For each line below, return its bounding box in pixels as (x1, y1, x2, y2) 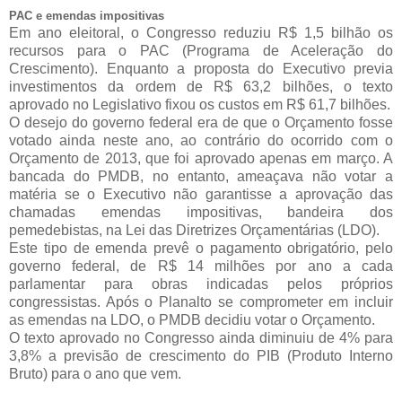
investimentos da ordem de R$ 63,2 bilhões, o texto (9, 79, 393, 95)
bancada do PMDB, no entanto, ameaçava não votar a (9, 169, 393, 185)
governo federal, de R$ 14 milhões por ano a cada (9, 258, 393, 275)
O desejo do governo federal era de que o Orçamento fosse (9, 115, 393, 131)
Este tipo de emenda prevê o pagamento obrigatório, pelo (9, 240, 393, 257)
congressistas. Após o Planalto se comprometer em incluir (9, 294, 393, 310)
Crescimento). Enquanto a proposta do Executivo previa (9, 61, 393, 77)
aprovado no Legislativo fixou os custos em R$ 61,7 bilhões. (9, 97, 390, 113)
